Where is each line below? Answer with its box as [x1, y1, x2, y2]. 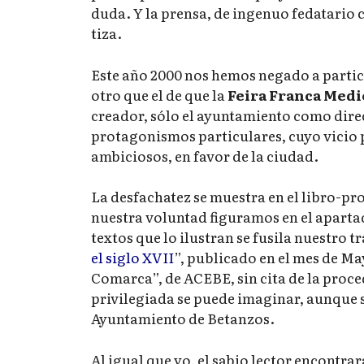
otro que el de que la [91, 84, 227, 105]
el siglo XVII [91, 247, 174, 268]
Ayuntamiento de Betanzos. [91, 308, 275, 329]
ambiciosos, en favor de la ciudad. [91, 145, 318, 166]
